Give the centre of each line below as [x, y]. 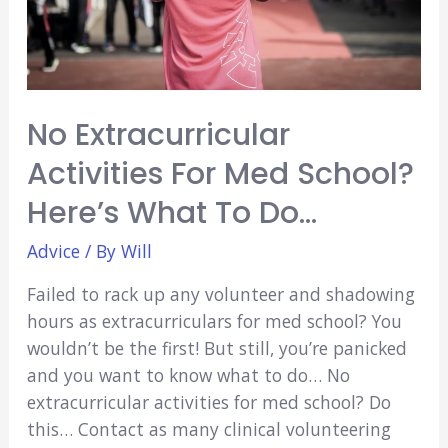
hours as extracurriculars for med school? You [214, 320]
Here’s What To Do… [171, 212]
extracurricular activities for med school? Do [208, 401]
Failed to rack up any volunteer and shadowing [220, 293]
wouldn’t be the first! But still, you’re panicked [216, 347]
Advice [53, 250]
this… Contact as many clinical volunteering [208, 428]
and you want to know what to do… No [188, 374]
